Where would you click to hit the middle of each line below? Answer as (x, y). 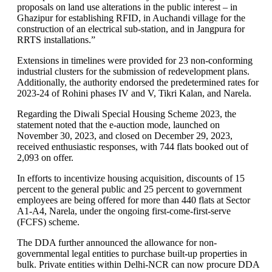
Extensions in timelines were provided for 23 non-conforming (135, 61)
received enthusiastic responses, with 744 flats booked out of (133, 147)
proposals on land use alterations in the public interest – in (127, 7)
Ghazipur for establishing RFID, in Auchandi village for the (131, 18)
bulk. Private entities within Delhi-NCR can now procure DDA (138, 265)
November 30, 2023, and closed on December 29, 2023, (125, 136)
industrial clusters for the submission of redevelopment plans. (133, 72)
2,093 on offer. (45, 158)
